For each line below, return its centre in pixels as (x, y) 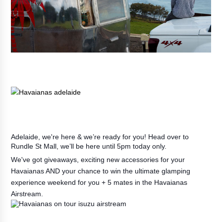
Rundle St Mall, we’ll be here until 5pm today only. (89, 146)
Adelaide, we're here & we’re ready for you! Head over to (100, 137)
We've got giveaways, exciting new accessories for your (98, 159)
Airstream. (28, 194)
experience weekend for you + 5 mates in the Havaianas (99, 182)
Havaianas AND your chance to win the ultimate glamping (101, 171)
